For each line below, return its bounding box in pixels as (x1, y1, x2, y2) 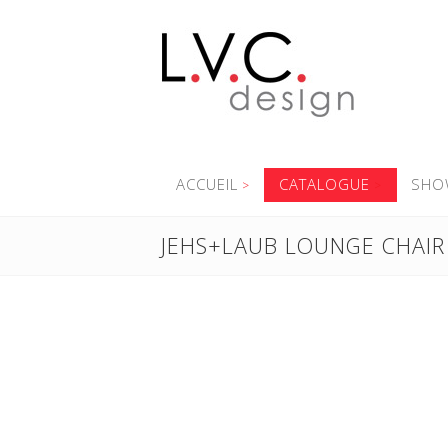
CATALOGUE (278, 174, 370, 194)
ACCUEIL (175, 174, 238, 194)
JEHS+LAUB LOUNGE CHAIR (160, 231, 445, 260)
